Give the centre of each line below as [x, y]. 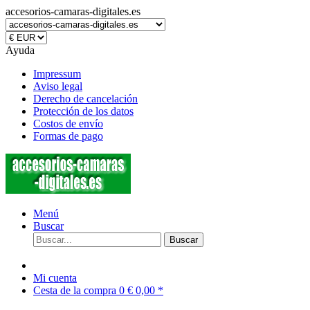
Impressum [57, 74]
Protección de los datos [83, 111]
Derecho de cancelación [85, 99]
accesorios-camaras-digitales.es [73, 11]
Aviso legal [58, 86]
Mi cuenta [55, 278]
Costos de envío [68, 124]
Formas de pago [68, 136]
